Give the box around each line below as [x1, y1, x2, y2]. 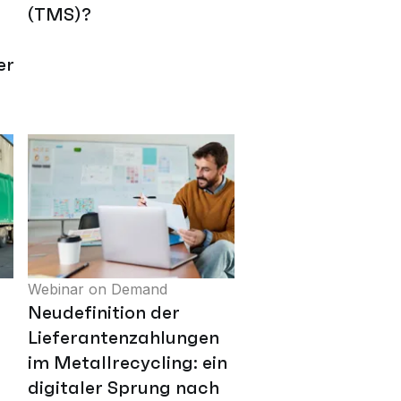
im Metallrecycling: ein [28, 350, 227, 374]
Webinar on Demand [28, 279, 167, 298]
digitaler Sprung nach [28, 375, 219, 399]
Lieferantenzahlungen [28, 325, 219, 349]
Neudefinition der [28, 300, 180, 324]
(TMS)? [28, 3, 91, 27]
